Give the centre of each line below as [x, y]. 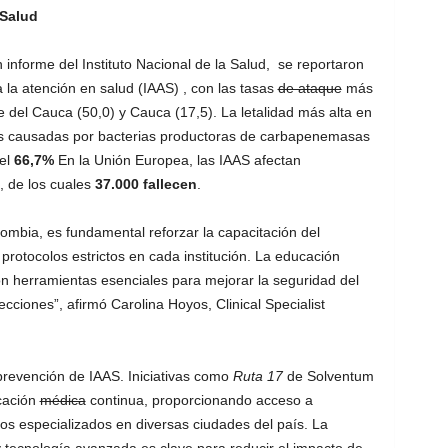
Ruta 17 [257, 376]
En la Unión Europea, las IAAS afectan [177, 160]
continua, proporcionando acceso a [199, 400]
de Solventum [328, 376]
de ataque [309, 88]
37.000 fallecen [145, 184]
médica [62, 400]
